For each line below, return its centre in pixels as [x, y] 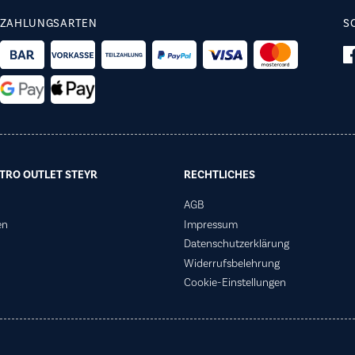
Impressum [211, 225]
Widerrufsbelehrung [232, 263]
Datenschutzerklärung [237, 244]
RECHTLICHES [219, 176]
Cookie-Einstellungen [235, 283]
